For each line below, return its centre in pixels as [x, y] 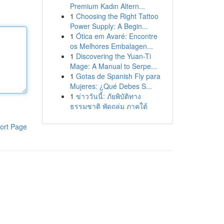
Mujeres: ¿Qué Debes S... [111, 86]
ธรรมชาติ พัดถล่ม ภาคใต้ [108, 106]
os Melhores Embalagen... [111, 46]
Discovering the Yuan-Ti [113, 56]
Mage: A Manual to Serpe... [113, 66]
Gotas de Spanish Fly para [118, 76]
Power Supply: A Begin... [109, 26]
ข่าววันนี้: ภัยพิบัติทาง [108, 96]
